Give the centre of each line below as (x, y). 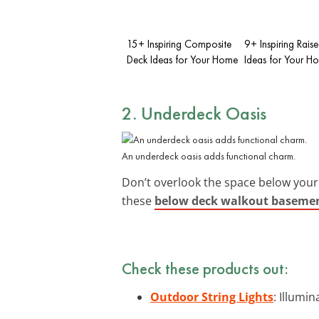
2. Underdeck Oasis (194, 113)
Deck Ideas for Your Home (182, 59)
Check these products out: (205, 268)
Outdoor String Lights (212, 297)
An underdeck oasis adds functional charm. (209, 156)
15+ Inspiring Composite (179, 44)
